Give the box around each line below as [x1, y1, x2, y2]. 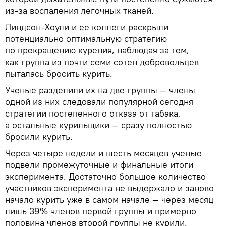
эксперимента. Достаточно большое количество [5, 170, 206, 182]
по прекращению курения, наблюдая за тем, [5, 44, 189, 56]
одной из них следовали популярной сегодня [5, 95, 193, 107]
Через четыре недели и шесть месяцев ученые [5, 147, 202, 159]
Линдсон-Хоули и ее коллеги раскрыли [5, 21, 168, 33]
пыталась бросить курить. [5, 67, 112, 79]
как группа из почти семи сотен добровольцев [5, 55, 199, 68]
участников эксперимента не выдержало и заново [5, 182, 214, 194]
